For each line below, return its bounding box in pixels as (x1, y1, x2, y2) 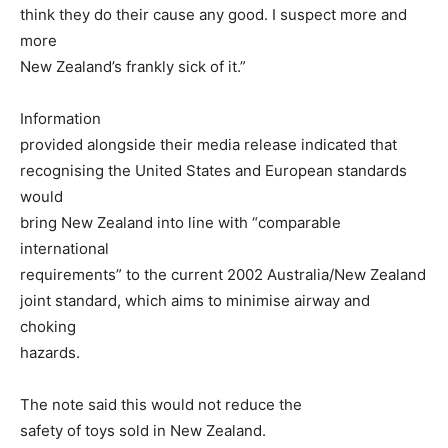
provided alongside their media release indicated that (20, 135, 397, 155)
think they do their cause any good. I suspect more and (20, 5, 407, 25)
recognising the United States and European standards (20, 161, 407, 181)
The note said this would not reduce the (20, 395, 302, 415)
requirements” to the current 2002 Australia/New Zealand (20, 265, 426, 285)
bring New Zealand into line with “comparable (20, 213, 341, 233)
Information (20, 109, 101, 129)
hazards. (20, 343, 80, 363)
